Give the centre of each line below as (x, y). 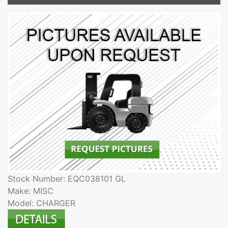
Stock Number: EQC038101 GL (67, 179)
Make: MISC (31, 191)
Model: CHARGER (41, 203)
